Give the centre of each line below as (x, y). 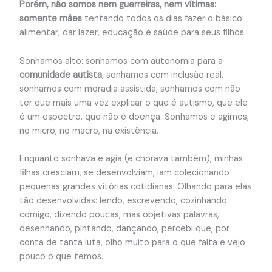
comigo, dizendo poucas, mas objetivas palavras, (119, 215)
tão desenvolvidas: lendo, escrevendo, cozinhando (123, 201)
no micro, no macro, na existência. (89, 131)
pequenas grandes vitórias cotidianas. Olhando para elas (135, 187)
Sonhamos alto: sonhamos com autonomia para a (121, 61)
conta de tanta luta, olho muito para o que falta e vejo (132, 243)
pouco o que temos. (61, 257)
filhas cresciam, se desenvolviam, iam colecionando (124, 173)
